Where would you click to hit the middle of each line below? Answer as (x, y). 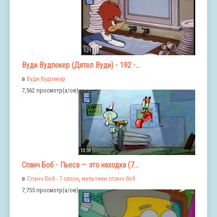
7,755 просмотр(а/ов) (50, 190)
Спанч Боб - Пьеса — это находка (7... (80, 165)
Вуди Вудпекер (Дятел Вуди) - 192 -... (81, 65)
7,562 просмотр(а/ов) (50, 91)
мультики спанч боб (108, 179)
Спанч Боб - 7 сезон (53, 179)
